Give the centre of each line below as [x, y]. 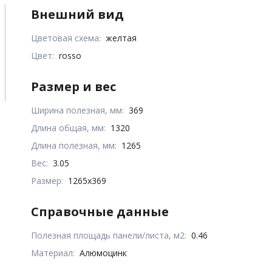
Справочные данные [100, 211]
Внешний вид [78, 14]
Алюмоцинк [104, 253]
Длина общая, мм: [69, 127]
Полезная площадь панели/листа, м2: [109, 235]
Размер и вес [74, 86]
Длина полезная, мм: [74, 145]
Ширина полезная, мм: [78, 110]
